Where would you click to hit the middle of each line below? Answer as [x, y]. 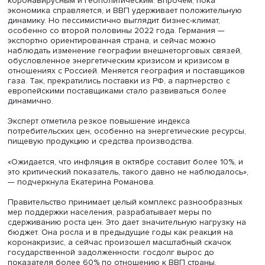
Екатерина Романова [152, 71]
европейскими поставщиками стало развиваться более [135, 223]
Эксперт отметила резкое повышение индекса [114, 258]
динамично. [38, 235]
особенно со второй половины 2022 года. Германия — [133, 154]
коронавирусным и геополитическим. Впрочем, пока [128, 119]
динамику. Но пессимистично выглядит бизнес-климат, [131, 142]
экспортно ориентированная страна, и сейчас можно [128, 165]
